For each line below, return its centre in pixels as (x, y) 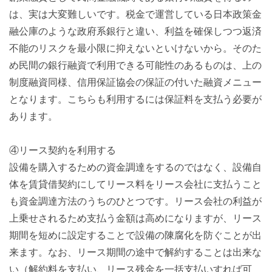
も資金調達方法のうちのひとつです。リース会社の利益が (135, 201)
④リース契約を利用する (63, 150)
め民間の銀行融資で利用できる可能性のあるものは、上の (135, 65)
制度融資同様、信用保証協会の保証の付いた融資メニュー (135, 82)
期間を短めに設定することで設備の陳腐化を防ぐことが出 (135, 235)
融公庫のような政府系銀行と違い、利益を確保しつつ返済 (135, 31)
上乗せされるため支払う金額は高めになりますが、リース (135, 218)
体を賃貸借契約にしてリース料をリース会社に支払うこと (135, 184)
